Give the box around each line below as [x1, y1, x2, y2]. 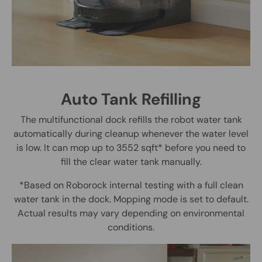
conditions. [108, 221, 154, 234]
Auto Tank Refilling [61, 88, 201, 110]
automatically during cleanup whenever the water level [13, 127, 249, 140]
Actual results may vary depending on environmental [18, 207, 244, 220]
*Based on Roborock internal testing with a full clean [19, 179, 243, 192]
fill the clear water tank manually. [60, 156, 202, 168]
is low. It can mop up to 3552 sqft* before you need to [16, 142, 246, 154]
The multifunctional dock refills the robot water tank [20, 113, 242, 126]
